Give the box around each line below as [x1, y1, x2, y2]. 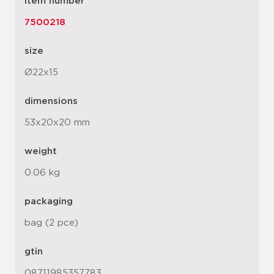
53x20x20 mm [24, 118, 90, 127]
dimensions [24, 97, 78, 106]
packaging [24, 197, 73, 206]
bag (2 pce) [24, 218, 78, 228]
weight [24, 147, 57, 156]
